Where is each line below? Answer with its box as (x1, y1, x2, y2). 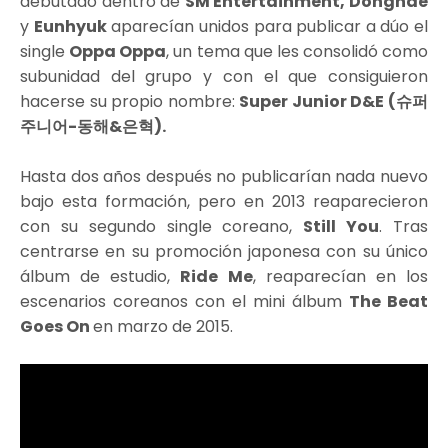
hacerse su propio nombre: (20, 89, 240, 113)
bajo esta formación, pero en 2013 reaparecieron (20, 189, 428, 213)
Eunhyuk (33, 14, 107, 38)
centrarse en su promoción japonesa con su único (20, 239, 428, 263)
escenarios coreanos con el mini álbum (20, 289, 349, 313)
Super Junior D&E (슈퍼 (239, 89, 429, 113)
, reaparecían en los (252, 264, 429, 288)
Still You (303, 214, 380, 238)
